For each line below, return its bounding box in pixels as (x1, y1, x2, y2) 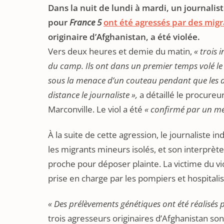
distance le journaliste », (48, 89, 137, 100)
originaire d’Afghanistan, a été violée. (48, 31, 200, 42)
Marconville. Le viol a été (48, 103, 144, 115)
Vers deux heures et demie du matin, (48, 45, 194, 57)
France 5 (69, 16, 103, 28)
